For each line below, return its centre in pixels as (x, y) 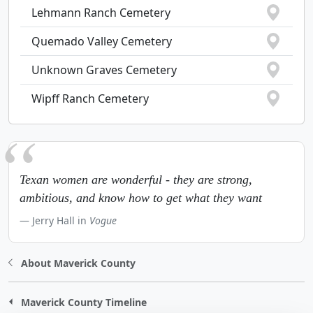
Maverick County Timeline (83, 302)
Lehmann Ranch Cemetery (101, 13)
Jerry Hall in (61, 220)
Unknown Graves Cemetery (104, 70)
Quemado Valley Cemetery (102, 41)
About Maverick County (78, 263)
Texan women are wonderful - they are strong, (136, 180)
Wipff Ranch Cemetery (90, 99)
